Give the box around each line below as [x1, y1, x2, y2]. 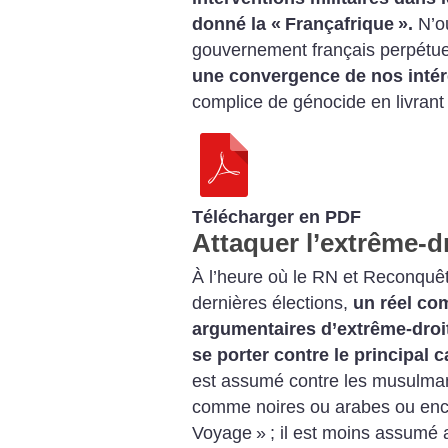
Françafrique [285, 14, 394, 35]
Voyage [192, 422, 252, 443]
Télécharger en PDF [192, 206, 361, 227]
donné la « [192, 14, 281, 35]
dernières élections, [192, 292, 353, 313]
